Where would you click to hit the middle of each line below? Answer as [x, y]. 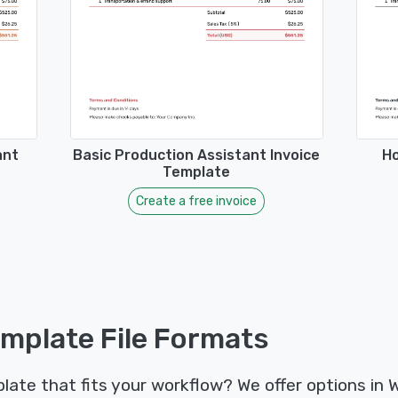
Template [196, 172]
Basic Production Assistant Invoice [196, 155]
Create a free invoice [196, 202]
